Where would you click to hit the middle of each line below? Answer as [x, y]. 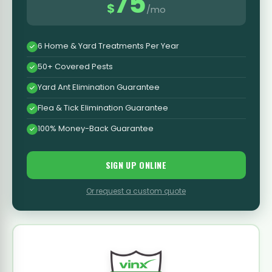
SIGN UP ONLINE [136, 165]
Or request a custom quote [136, 191]
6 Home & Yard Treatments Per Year [108, 46]
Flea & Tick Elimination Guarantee [103, 107]
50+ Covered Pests [75, 66]
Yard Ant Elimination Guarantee [98, 87]
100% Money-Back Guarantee [95, 128]
